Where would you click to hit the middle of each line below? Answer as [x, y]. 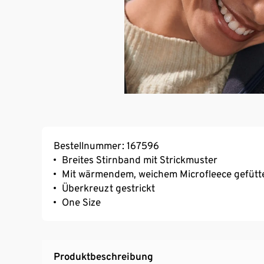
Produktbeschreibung [103, 257]
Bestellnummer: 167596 [106, 146]
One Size [81, 202]
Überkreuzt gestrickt [108, 188]
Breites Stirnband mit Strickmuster [140, 160]
